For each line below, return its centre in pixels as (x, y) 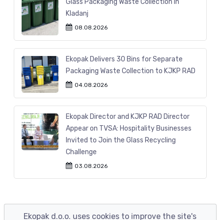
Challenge (81, 152)
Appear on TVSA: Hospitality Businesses (128, 128)
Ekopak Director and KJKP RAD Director (127, 116)
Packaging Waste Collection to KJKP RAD (130, 71)
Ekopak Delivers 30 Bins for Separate (124, 59)
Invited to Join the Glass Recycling (121, 140)
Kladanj (77, 13)
